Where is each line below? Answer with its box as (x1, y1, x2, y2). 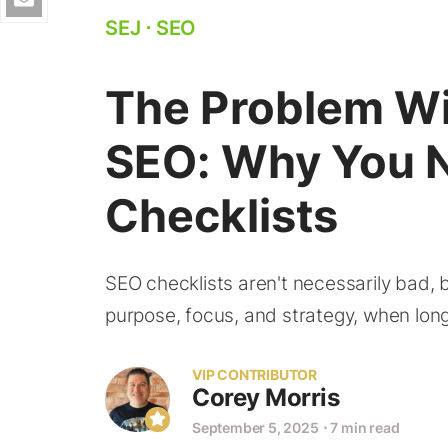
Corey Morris (192, 383, 339, 412)
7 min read (330, 419, 400, 436)
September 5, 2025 (192, 419, 319, 436)
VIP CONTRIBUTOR (192, 366, 317, 383)
